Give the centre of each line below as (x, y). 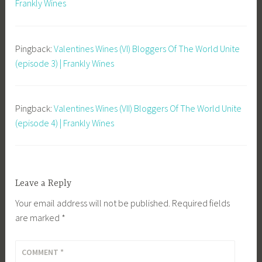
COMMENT (41, 252)
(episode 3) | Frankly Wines (65, 63)
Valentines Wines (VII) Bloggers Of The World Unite (148, 108)
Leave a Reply (44, 184)
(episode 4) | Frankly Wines (65, 123)
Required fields (201, 203)
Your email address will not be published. (93, 203)
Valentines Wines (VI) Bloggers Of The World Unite (147, 48)
